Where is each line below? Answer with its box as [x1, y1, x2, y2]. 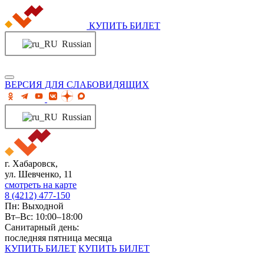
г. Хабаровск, [5, 159, 58, 169]
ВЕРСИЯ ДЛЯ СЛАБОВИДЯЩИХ [5, 80, 149, 90]
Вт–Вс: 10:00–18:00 [5, 212, 82, 222]
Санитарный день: [5, 222, 79, 232]
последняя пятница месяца [5, 233, 112, 243]
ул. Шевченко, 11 [5, 169, 72, 179]
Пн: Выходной [5, 201, 64, 211]
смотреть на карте [5, 180, 77, 190]
